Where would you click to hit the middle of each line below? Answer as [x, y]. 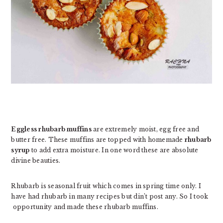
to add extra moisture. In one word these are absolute [114, 150]
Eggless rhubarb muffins [51, 129]
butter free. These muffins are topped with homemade [98, 139]
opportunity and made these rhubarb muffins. [85, 207]
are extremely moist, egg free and [145, 129]
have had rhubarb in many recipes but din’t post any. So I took [110, 196]
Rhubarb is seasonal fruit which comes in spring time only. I [106, 186]
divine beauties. [36, 160]
